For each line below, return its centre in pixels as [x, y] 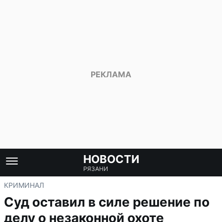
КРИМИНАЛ [24, 185]
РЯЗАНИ [95, 169]
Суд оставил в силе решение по [107, 202]
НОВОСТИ [111, 159]
